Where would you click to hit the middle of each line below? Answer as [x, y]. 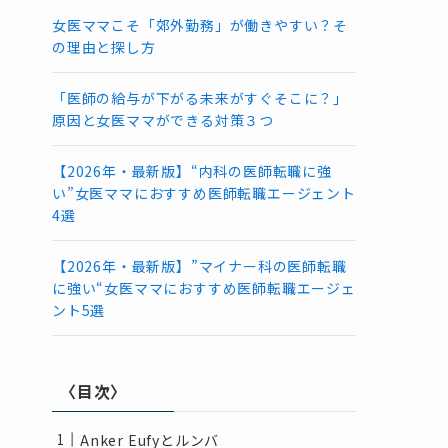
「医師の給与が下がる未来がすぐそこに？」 [200, 97]
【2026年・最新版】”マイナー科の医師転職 [199, 265]
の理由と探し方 [104, 46]
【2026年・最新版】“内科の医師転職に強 [192, 170]
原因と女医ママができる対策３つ [163, 119]
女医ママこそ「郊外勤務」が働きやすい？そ [200, 24]
